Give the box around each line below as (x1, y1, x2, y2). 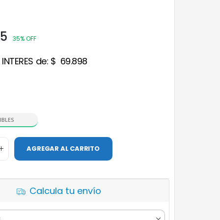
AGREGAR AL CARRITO (27, 143, 100, 153)
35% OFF (12, 34, 36, 43)
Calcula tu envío (29, 184, 101, 197)
